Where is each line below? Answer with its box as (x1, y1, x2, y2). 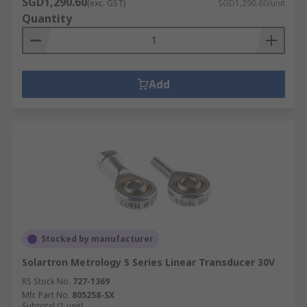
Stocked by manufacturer (41, 233, 153, 245)
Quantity (22, 11, 72, 26)
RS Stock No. (22, 275, 71, 287)
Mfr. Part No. (22, 289, 70, 301)
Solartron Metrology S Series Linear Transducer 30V (22, 256, 275, 269)
